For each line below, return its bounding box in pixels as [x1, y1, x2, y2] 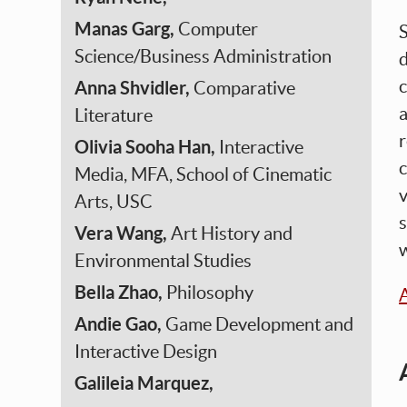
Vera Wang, [74, 223, 172, 243]
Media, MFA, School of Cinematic [74, 164, 333, 184]
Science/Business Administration [74, 46, 333, 66]
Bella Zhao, [74, 282, 167, 303]
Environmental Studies [74, 251, 253, 271]
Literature [74, 105, 154, 125]
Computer [178, 19, 259, 39]
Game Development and [165, 314, 354, 334]
